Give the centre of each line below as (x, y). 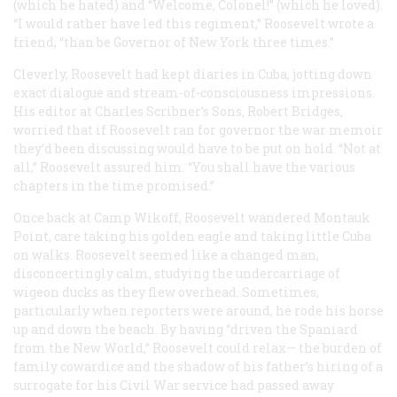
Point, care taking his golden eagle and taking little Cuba (192, 236)
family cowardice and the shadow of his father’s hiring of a (198, 366)
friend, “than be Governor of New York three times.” (174, 42)
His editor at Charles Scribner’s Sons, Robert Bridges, (178, 111)
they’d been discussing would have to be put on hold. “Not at (197, 148)
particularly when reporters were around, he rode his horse (198, 310)
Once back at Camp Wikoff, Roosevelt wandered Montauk (192, 217)
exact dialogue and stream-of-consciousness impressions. (194, 92)
